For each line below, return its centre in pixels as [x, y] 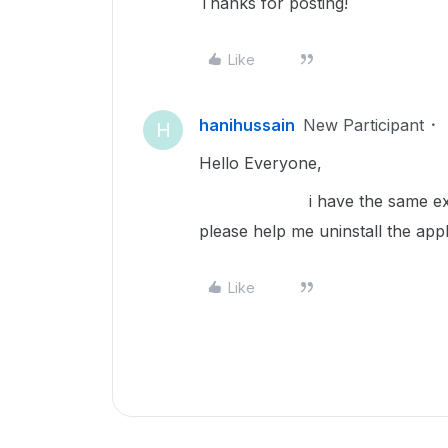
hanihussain [247, 125]
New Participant [363, 125]
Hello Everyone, [260, 163]
